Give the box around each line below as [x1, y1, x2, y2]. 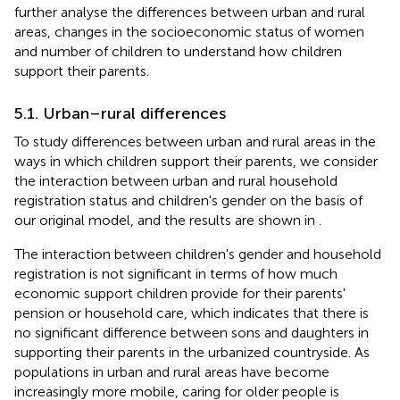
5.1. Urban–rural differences [14, 104, 226, 124]
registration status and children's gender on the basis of [14, 192, 362, 210]
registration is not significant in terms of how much [14, 265, 337, 283]
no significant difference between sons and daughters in [14, 324, 369, 342]
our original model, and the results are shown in [14, 212, 319, 229]
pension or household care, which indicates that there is [14, 304, 369, 322]
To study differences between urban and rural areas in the [14, 133, 376, 151]
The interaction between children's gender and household [14, 246, 381, 263]
